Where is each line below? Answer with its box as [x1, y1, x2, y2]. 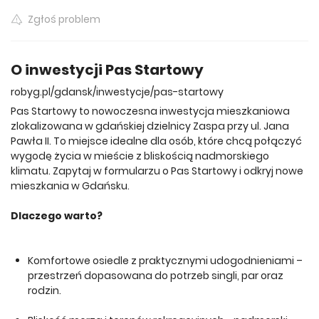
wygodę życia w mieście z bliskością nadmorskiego [11, 149, 269, 163]
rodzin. [28, 283, 61, 298]
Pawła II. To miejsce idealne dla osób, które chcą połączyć [11, 134, 302, 148]
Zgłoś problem [28, 12, 100, 26]
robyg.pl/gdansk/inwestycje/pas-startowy [11, 85, 224, 99]
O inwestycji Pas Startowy [11, 60, 204, 80]
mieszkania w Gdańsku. [11, 179, 130, 193]
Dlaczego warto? [11, 209, 103, 223]
